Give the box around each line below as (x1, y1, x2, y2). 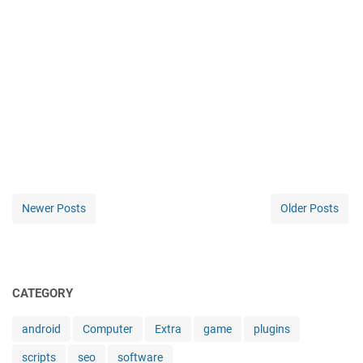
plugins (254, 322, 290, 336)
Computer (83, 322, 133, 336)
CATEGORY (12, 286, 73, 301)
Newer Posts (22, 202, 86, 216)
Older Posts (280, 202, 339, 216)
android (22, 322, 61, 336)
